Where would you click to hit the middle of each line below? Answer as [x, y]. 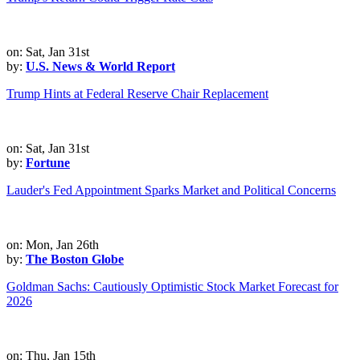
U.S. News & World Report [100, 67]
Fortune [48, 163]
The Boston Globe [75, 260]
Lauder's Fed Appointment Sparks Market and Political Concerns [171, 190]
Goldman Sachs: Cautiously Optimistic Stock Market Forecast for [172, 287]
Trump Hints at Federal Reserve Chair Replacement [137, 94]
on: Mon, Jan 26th [53, 245]
